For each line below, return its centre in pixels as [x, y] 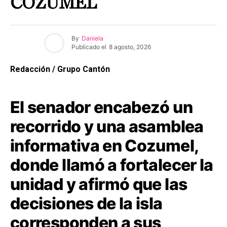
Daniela [92, 39]
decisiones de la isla [86, 203]
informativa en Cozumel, [104, 145]
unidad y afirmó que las [99, 184]
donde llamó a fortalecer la [112, 165]
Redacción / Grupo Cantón [61, 69]
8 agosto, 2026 [130, 47]
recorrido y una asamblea [107, 126]
